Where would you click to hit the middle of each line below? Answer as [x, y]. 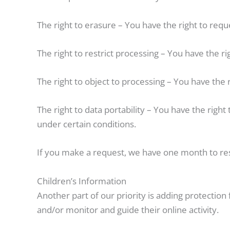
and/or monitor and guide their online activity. [128, 209]
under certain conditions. [87, 124]
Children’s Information [82, 181]
